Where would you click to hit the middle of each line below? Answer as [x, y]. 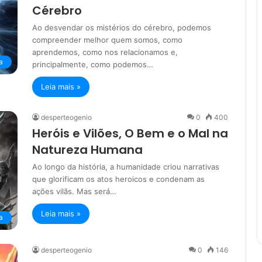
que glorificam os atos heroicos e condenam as [118, 179]
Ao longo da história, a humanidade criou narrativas [126, 167]
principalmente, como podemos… [93, 65]
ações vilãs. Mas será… [74, 192]
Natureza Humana [87, 150]
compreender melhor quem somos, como [107, 40]
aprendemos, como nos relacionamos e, [105, 52]
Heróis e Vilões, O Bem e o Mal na [130, 134]
